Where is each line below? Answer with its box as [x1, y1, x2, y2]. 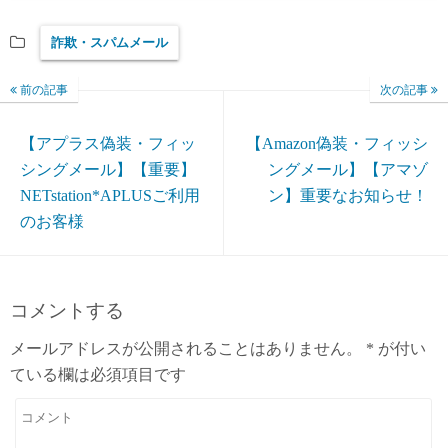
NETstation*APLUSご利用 [20, 187, 200, 205]
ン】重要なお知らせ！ [268, 187, 428, 205]
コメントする [10, 300, 124, 322]
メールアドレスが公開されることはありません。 [10, 340, 362, 358]
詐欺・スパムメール [51, 35, 168, 51]
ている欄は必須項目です [10, 366, 186, 384]
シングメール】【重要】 [20, 161, 196, 179]
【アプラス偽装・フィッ [20, 135, 196, 153]
